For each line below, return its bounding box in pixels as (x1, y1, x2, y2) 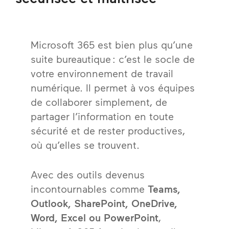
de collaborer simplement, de (31, 96, 167, 108)
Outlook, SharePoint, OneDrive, (31, 197, 177, 209)
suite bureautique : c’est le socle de (31, 53, 195, 65)
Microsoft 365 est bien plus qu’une (31, 38, 193, 51)
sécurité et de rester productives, (31, 124, 185, 136)
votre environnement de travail (31, 67, 173, 79)
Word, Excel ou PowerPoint (31, 211, 158, 223)
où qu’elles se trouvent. (31, 139, 140, 151)
